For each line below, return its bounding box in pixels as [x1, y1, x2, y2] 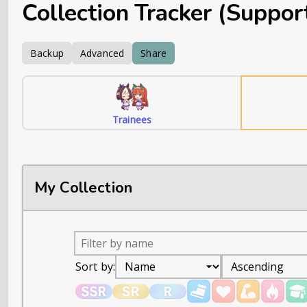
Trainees [112, 113, 152, 126]
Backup [30, 47, 64, 60]
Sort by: [75, 259, 116, 274]
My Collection [34, 177, 133, 198]
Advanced [79, 47, 125, 60]
